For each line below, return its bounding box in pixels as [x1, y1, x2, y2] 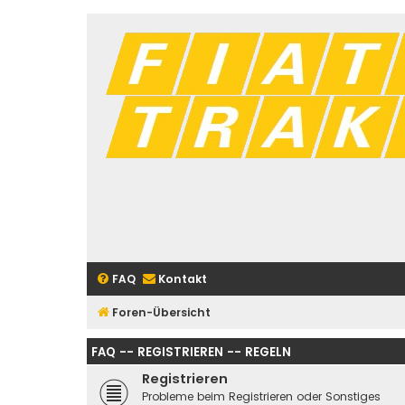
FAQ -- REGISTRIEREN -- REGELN [91, 344, 291, 361]
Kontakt [158, 271, 207, 287]
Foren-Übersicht [112, 305, 211, 320]
